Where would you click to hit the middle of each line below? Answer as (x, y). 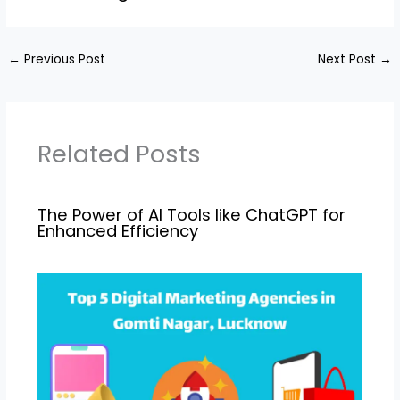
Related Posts (119, 154)
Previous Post (63, 59)
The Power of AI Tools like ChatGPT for (191, 214)
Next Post (348, 59)
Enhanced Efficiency (117, 230)
